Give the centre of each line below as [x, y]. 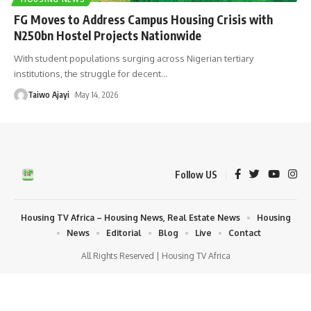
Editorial [124, 233]
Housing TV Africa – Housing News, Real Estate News [130, 217]
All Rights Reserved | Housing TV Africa [155, 255]
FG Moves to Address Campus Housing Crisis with [143, 19]
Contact [245, 233]
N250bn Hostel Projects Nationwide [108, 35]
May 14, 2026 [97, 94]
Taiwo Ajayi [49, 94]
